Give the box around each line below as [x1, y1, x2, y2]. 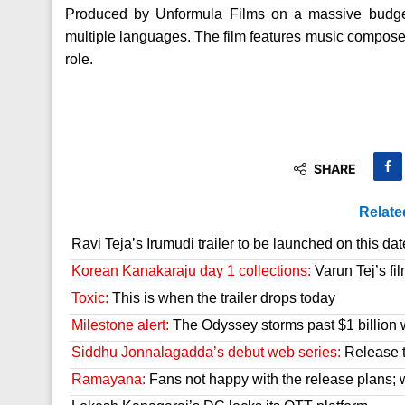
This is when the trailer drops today [108, 290, 335, 306]
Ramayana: [71, 372, 146, 388]
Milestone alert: [71, 317, 169, 334]
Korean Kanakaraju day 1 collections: [71, 263, 311, 279]
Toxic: [71, 290, 108, 306]
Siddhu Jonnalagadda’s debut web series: [71, 344, 341, 361]
